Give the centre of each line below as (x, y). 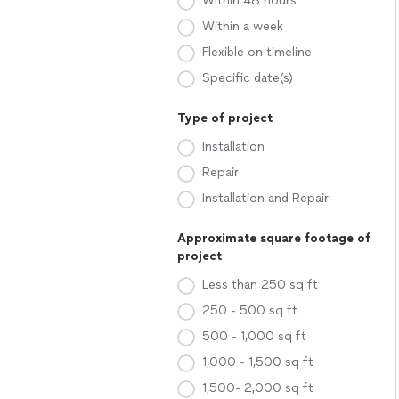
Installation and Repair (265, 198)
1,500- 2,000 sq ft (258, 388)
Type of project (225, 118)
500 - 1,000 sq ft (254, 336)
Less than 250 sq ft (260, 285)
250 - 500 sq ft (250, 310)
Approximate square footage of (274, 238)
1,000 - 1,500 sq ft (258, 362)
